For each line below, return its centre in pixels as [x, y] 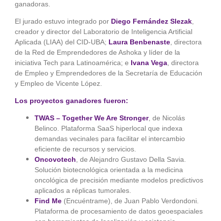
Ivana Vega [148, 62]
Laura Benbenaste [139, 42]
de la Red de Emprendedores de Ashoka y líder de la [97, 52]
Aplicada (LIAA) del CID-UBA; [61, 42]
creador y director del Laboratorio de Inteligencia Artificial [103, 31]
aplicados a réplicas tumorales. [83, 190]
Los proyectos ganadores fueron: [71, 100]
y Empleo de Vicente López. [58, 83]
